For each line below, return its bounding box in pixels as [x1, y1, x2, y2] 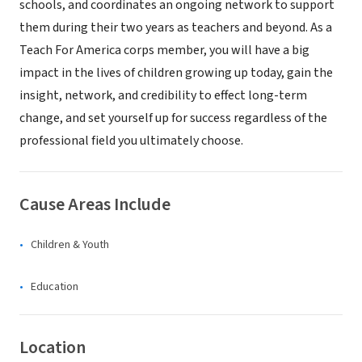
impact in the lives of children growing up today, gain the [19, 64, 333, 82]
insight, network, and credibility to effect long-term [19, 86, 307, 104]
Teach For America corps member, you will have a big [19, 41, 309, 59]
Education [31, 279, 78, 295]
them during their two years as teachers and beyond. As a [19, 19, 332, 36]
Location [19, 335, 86, 360]
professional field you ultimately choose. [19, 132, 243, 149]
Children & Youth [31, 237, 109, 253]
